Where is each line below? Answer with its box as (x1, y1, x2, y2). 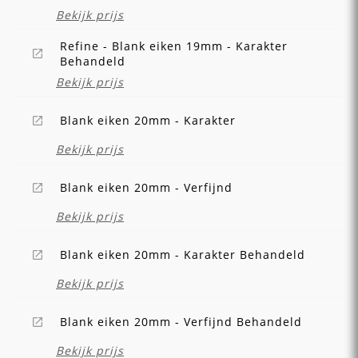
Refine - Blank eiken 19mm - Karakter (60, 38, 288, 54)
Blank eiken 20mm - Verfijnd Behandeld (60, 314, 302, 330)
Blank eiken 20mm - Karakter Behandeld (60, 247, 305, 263)
